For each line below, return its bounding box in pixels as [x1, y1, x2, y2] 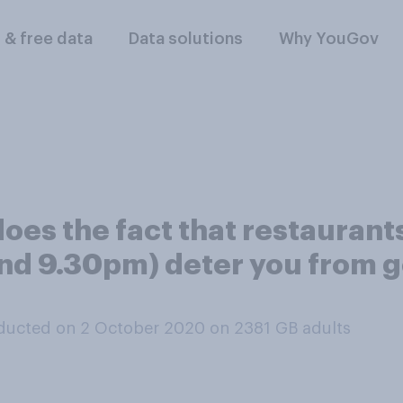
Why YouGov [279, 31, 380, 47]
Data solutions [129, 31, 244, 47]
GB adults [275, 320, 351, 336]
